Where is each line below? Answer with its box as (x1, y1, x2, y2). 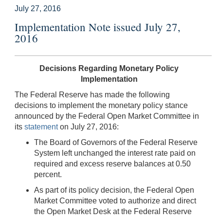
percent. (34, 170, 62, 179)
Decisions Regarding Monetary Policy (39, 64, 179, 73)
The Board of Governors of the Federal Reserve (34, 138, 198, 146)
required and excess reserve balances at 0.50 (34, 159, 191, 168)
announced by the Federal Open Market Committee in (15, 111, 199, 120)
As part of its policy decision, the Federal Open (34, 185, 194, 194)
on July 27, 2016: (58, 122, 119, 131)
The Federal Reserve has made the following (15, 90, 170, 99)
